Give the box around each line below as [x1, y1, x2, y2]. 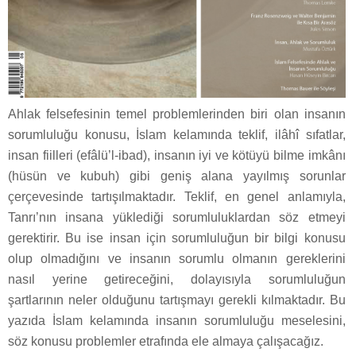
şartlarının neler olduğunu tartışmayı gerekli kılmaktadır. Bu [8, 292, 346, 307]
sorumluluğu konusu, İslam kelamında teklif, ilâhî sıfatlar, [8, 127, 346, 141]
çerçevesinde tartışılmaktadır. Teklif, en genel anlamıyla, [8, 189, 346, 203]
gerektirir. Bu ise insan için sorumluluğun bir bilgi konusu [8, 230, 346, 245]
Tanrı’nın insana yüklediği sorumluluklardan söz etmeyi [8, 210, 346, 224]
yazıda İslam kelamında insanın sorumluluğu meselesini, [8, 313, 346, 327]
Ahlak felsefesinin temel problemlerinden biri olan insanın [8, 106, 346, 121]
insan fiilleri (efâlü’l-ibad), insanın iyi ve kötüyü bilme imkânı [8, 148, 346, 162]
